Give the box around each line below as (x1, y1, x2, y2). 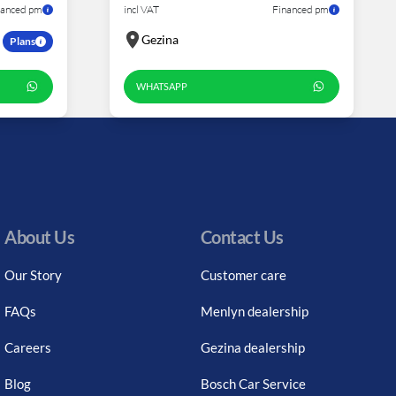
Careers (4, 339, 52, 356)
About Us (4, 226, 75, 248)
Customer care (200, 267, 286, 284)
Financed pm (272, 2, 329, 16)
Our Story (4, 267, 63, 284)
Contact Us (200, 226, 284, 248)
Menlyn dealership (200, 303, 308, 320)
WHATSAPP (135, 80, 187, 92)
